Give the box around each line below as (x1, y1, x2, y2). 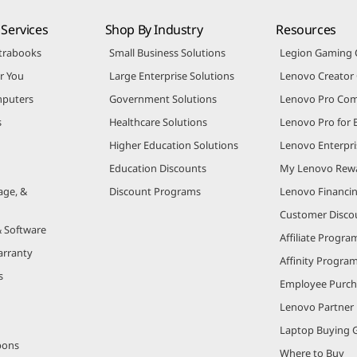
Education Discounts (108, 160, 206, 175)
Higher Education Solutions (108, 137, 238, 152)
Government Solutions (108, 91, 217, 106)
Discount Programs (108, 183, 201, 198)
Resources (276, 20, 336, 38)
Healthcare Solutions (108, 114, 207, 129)
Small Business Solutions (108, 45, 226, 60)
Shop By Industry (104, 20, 203, 38)
